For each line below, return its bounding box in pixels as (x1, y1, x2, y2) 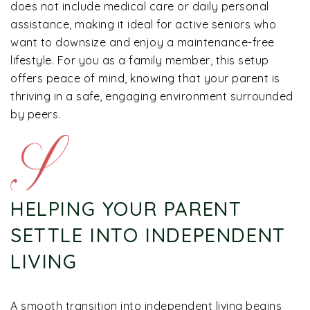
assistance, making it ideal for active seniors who (10, 17, 276, 32)
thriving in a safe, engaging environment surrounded (10, 89, 293, 104)
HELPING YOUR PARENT (10, 197, 242, 221)
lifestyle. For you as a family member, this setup (10, 53, 269, 68)
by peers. (10, 107, 61, 122)
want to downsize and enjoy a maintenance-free (10, 35, 275, 50)
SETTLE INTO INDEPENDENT (10, 223, 286, 248)
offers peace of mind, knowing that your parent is (10, 71, 280, 86)
